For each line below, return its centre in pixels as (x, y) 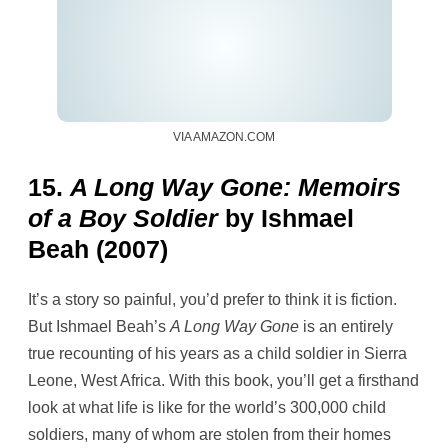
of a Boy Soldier (123, 217)
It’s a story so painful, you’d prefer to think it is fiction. (212, 299)
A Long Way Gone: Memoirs (235, 186)
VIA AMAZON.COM (224, 136)
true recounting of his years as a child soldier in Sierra (217, 353)
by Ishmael (286, 217)
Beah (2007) (98, 248)
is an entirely (346, 326)
